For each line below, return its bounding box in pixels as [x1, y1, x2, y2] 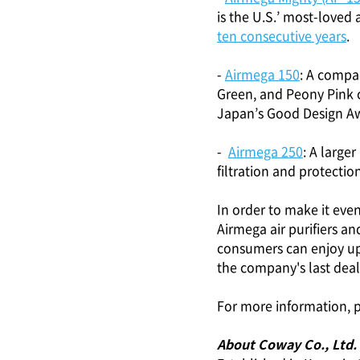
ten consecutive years [217, 26, 346, 45]
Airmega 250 [228, 141, 303, 161]
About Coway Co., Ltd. [217, 334, 357, 354]
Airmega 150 [225, 64, 300, 84]
